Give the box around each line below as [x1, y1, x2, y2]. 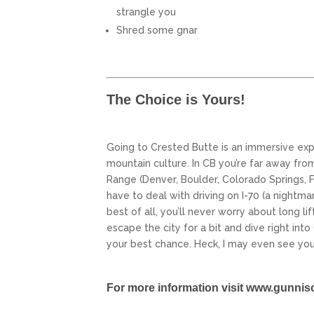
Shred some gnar [116, 25, 198, 36]
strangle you [116, 6, 176, 18]
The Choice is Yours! [107, 92, 245, 108]
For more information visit [107, 282, 246, 294]
